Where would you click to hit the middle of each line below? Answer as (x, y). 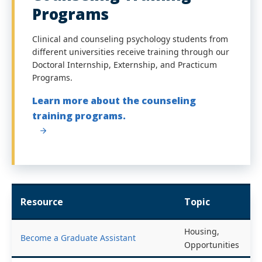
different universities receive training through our (131, 52)
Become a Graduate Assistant (78, 238)
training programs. (79, 116)
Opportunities (212, 245)
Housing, (202, 231)
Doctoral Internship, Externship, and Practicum (125, 65)
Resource (42, 202)
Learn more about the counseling (114, 101)
